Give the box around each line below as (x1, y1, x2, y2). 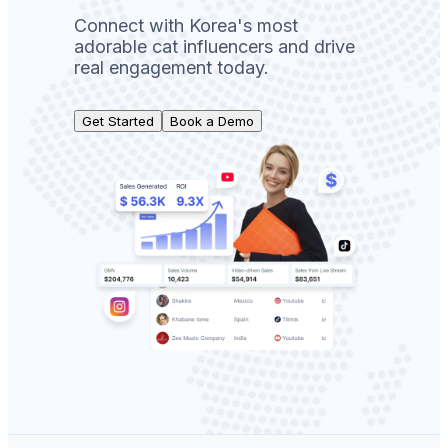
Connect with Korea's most (74, 15, 298, 37)
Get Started (82, 113, 154, 130)
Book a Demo (170, 113, 254, 130)
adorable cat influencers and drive (74, 36, 355, 58)
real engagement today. (74, 57, 269, 79)
